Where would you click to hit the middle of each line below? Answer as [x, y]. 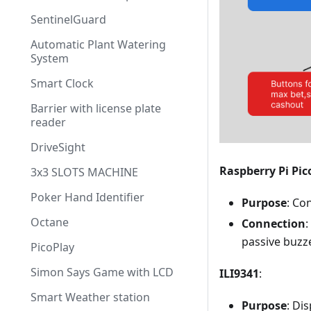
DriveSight [58, 147]
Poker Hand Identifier [87, 197]
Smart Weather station [90, 297]
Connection [274, 223]
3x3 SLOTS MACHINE [84, 172]
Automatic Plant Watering [98, 44]
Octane [50, 222]
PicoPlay [52, 247]
